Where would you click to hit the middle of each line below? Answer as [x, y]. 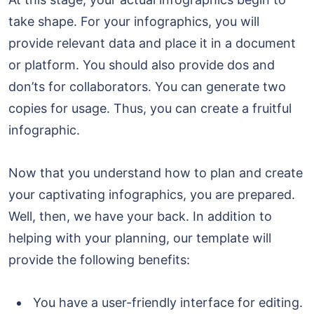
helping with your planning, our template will [140, 238]
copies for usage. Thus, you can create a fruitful [150, 109]
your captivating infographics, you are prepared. [152, 195]
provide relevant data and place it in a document [152, 43]
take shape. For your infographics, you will [134, 22]
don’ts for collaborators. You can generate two [147, 87]
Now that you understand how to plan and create [156, 173]
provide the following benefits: [99, 260]
